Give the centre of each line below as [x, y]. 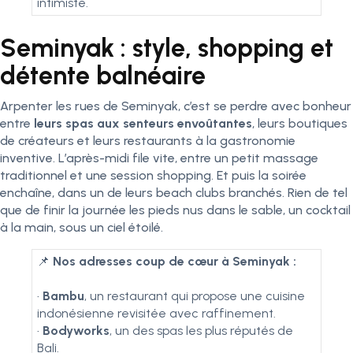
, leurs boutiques [300, 123]
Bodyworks [76, 331]
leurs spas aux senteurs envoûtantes [143, 123]
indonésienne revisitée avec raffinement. [156, 313]
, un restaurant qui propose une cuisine [195, 296]
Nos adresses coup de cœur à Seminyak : [175, 261]
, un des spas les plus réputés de [201, 331]
